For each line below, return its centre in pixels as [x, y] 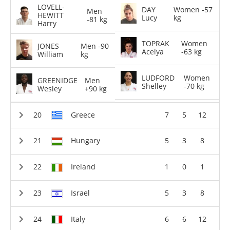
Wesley [50, 88]
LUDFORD [158, 78]
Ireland [83, 167]
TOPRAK [156, 44]
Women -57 [193, 10]
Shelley [154, 86]
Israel [80, 193]
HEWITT [51, 15]
